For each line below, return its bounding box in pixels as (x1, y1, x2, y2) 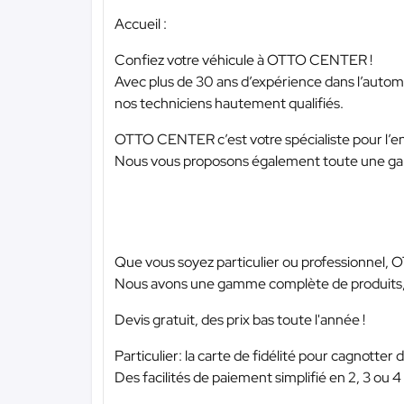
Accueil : (115, 14, 167, 33)
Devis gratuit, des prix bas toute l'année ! (115, 309, 365, 329)
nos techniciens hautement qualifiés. (115, 93, 344, 113)
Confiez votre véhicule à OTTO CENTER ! (115, 50, 372, 69)
